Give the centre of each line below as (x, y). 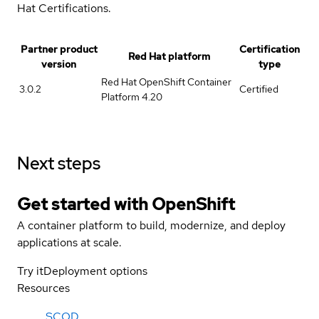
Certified (259, 89)
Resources (43, 288)
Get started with (84, 204)
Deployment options (95, 271)
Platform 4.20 (132, 96)
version (59, 64)
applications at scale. (69, 242)
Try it (30, 271)
